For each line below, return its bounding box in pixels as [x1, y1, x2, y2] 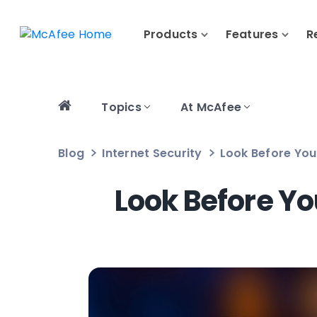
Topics [101, 99, 142, 115]
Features [225, 26, 279, 43]
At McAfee [180, 99, 242, 115]
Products [143, 26, 198, 43]
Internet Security [102, 145, 202, 161]
